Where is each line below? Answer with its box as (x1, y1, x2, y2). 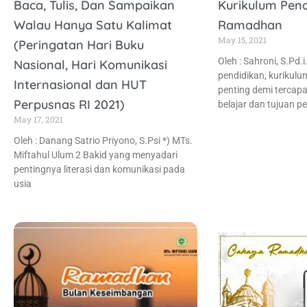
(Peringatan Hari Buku (14, 36, 144, 53)
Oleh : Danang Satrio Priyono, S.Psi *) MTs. (14, 134, 193, 146)
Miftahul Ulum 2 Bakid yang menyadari (14, 149, 177, 160)
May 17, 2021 (14, 113, 63, 125)
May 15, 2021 (217, 34, 267, 45)
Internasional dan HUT (14, 76, 147, 93)
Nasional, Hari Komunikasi (14, 56, 167, 73)
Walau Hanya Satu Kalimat (14, 16, 172, 33)
